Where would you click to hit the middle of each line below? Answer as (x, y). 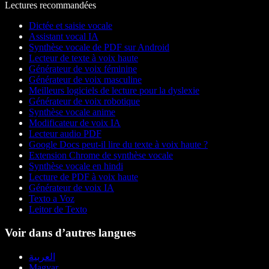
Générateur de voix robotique (84, 101)
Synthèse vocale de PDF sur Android (99, 47)
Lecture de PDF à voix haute (83, 177)
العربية (42, 256)
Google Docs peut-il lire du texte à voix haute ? (118, 145)
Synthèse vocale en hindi (76, 166)
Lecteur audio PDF (65, 134)
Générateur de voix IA (71, 188)
